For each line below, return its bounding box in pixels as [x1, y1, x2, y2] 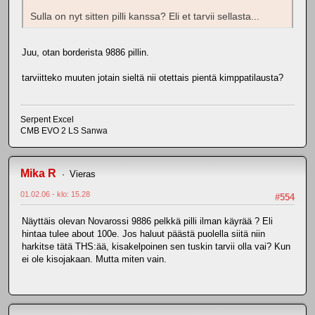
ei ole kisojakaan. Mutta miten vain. [22, 253, 167, 264]
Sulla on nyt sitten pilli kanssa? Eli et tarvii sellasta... [30, 11, 259, 22]
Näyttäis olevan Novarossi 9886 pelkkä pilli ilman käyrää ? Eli [22, 215, 273, 226]
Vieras [69, 169, 96, 180]
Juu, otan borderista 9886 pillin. [22, 46, 149, 58]
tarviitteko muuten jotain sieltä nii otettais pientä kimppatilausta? [22, 72, 283, 83]
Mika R [20, 167, 56, 180]
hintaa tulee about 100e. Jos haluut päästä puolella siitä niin [22, 228, 265, 239]
